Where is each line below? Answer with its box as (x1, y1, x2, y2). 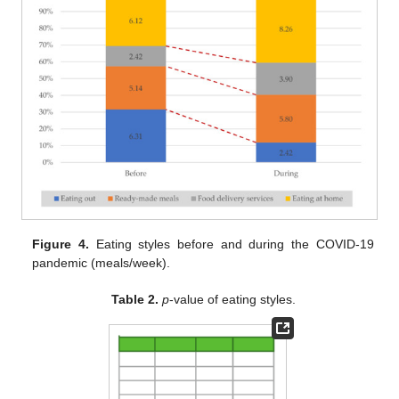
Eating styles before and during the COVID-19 (89, 236, 374, 251)
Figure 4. (32, 236, 90, 251)
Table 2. (110, 291, 159, 306)
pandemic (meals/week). (32, 255, 171, 270)
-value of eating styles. (168, 291, 296, 306)
